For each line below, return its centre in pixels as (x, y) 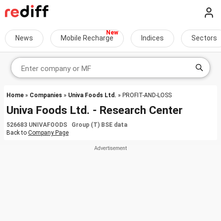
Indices (152, 38)
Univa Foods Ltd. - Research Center (94, 110)
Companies (46, 95)
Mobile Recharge (87, 38)
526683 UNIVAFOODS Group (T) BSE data (67, 125)
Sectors (204, 38)
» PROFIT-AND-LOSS (144, 95)
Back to (17, 133)
